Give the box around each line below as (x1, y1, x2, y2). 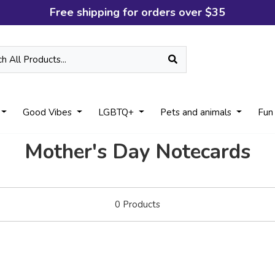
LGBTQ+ (98, 106, 137, 118)
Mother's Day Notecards (25, 138, 250, 166)
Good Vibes (23, 106, 75, 118)
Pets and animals (160, 106, 234, 118)
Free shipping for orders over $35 (50, 5, 225, 20)
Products (120, 198, 160, 211)
